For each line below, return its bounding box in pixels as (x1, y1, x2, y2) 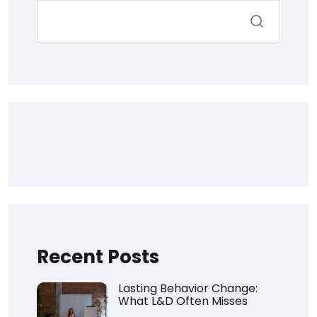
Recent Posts (37, 243, 159, 270)
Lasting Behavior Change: (118, 279, 258, 296)
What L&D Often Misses (118, 292, 248, 309)
